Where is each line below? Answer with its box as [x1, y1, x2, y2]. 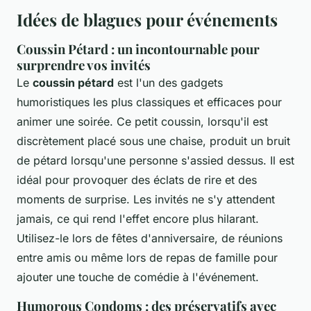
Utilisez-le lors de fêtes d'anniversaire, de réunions [17, 230, 283, 245]
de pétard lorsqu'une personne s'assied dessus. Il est [17, 153, 294, 167]
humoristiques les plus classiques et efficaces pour [17, 94, 282, 109]
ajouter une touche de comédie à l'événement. [17, 269, 259, 284]
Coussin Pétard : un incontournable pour [17, 40, 260, 58]
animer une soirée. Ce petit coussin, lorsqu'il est [17, 114, 268, 128]
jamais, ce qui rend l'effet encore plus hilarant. [17, 211, 259, 226]
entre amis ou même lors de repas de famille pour [17, 250, 278, 264]
